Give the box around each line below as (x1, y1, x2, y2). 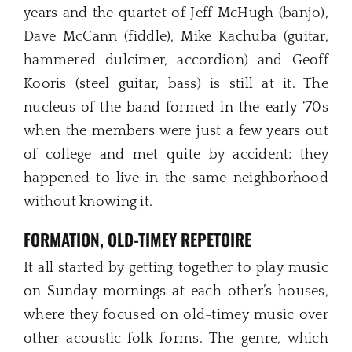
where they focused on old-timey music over (24, 307, 328, 324)
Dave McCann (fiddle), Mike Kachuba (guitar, (24, 28, 328, 45)
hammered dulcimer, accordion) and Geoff (24, 52, 328, 68)
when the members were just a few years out (24, 123, 328, 139)
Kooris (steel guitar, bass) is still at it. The (24, 75, 328, 92)
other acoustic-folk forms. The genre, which (24, 331, 328, 347)
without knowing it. (24, 193, 153, 210)
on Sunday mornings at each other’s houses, (24, 284, 328, 300)
